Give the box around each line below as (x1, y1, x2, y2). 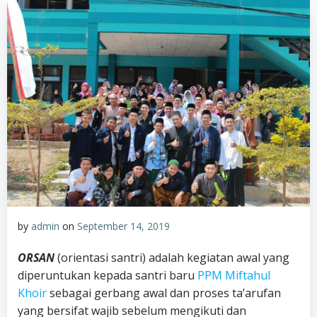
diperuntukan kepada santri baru (18, 267, 197, 283)
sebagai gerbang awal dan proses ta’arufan (47, 285, 281, 301)
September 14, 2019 (77, 219, 170, 233)
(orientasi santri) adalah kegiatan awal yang (54, 250, 289, 265)
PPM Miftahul (197, 267, 270, 283)
